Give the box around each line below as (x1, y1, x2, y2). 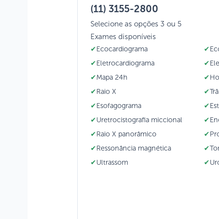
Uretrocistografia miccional (96, 115, 182, 124)
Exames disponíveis (90, 32, 156, 41)
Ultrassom (96, 157, 128, 167)
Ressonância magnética (96, 143, 171, 153)
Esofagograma (96, 101, 141, 110)
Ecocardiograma (96, 44, 148, 53)
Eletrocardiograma (96, 58, 154, 67)
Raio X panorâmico (96, 129, 156, 138)
